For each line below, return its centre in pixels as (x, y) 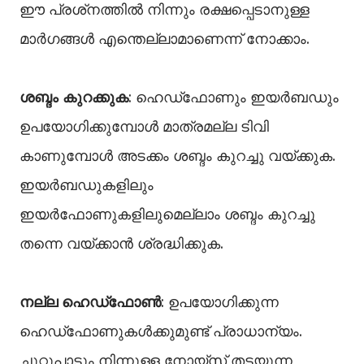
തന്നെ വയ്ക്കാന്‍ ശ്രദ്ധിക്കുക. (123, 243)
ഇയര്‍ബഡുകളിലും (87, 185)
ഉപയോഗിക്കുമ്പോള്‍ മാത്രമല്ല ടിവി (144, 126)
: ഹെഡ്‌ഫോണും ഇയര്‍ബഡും (234, 97)
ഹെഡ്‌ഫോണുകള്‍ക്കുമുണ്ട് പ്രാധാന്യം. (161, 331)
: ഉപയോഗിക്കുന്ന (220, 302)
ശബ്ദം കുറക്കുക (74, 97)
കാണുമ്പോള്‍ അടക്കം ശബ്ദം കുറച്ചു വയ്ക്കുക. (178, 156)
